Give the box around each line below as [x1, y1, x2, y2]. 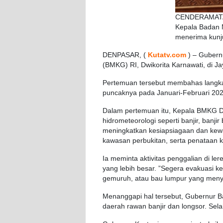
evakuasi [186, 165, 214, 173]
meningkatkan [103, 127, 147, 135]
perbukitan [132, 137, 166, 145]
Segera [161, 165, 184, 173]
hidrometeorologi [103, 117, 156, 125]
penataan [188, 137, 218, 145]
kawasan [103, 137, 130, 145]
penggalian [167, 155, 202, 163]
